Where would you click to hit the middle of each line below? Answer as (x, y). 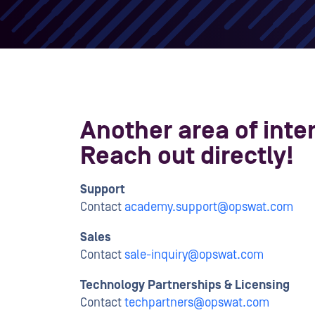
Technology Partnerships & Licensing (185, 285)
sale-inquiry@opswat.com (194, 255)
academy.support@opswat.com (209, 207)
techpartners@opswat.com (197, 303)
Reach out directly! (187, 156)
